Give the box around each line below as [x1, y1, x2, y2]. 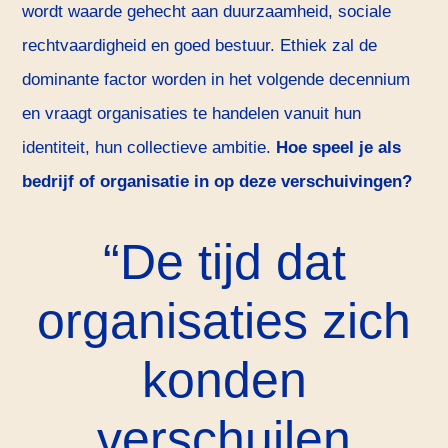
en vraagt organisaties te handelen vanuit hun [22, 103, 362, 123]
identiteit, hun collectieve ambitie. [22, 137, 277, 157]
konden [141, 351, 307, 408]
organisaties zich [37, 292, 411, 349]
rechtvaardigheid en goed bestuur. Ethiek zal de [22, 35, 378, 55]
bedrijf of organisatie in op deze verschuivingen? [22, 171, 413, 191]
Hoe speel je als [276, 137, 402, 157]
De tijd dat [119, 233, 346, 290]
